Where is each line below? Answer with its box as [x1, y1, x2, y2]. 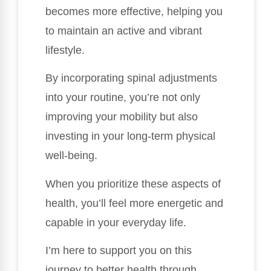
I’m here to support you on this [45, 244, 192, 257]
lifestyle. [45, 44, 85, 57]
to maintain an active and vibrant [45, 25, 202, 38]
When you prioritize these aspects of [45, 177, 221, 190]
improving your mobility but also [45, 111, 198, 123]
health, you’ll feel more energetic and [45, 197, 223, 209]
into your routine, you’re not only [45, 91, 200, 104]
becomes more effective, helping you [45, 5, 223, 18]
